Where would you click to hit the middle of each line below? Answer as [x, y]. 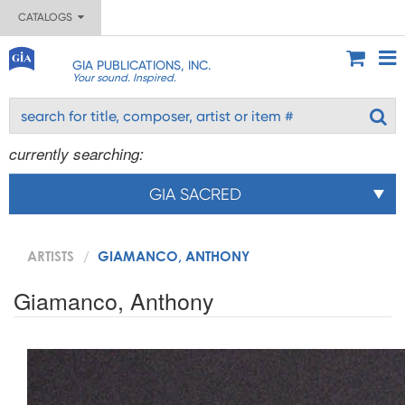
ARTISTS [51, 256]
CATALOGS [47, 17]
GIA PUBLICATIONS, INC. [141, 65]
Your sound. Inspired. [124, 78]
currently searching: [76, 154]
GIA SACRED [195, 194]
